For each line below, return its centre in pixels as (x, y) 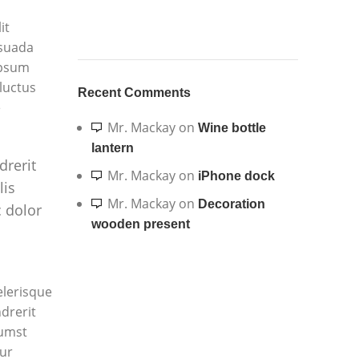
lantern (112, 148)
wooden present (140, 224)
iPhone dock (236, 176)
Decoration (231, 204)
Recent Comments (134, 93)
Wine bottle (232, 128)
